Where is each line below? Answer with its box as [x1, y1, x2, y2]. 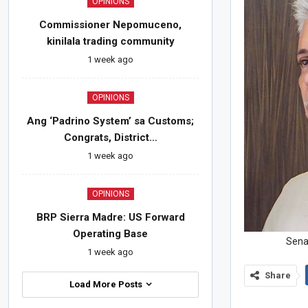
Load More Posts [69, 279, 145, 290]
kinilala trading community [46, 35, 175, 48]
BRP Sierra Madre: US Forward [36, 211, 185, 224]
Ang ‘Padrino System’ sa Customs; [27, 115, 195, 128]
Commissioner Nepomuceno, [39, 19, 182, 32]
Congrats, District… [63, 131, 157, 144]
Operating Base [73, 228, 148, 241]
